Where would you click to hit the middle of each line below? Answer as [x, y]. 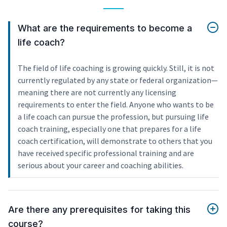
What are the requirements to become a [105, 28]
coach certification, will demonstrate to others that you [115, 141]
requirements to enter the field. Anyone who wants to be [116, 104]
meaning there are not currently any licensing [97, 92]
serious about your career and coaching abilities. [101, 165]
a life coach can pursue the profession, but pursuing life [113, 116]
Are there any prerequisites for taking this [99, 209]
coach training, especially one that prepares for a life [109, 128]
